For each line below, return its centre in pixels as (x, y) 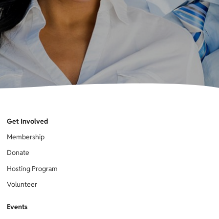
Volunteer (22, 184)
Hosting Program (32, 168)
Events (17, 207)
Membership (26, 137)
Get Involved (28, 121)
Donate (18, 153)
